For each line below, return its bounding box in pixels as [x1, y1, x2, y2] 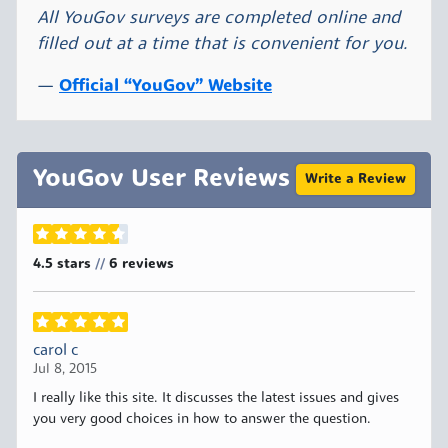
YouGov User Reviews [33, 166, 290, 192]
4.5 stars [33, 257, 95, 273]
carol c [33, 343, 78, 360]
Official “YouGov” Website [59, 78, 272, 96]
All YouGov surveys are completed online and [37, 10, 401, 28]
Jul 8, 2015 [33, 363, 97, 377]
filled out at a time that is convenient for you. [37, 36, 407, 54]
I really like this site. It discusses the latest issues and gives [33, 391, 399, 407]
